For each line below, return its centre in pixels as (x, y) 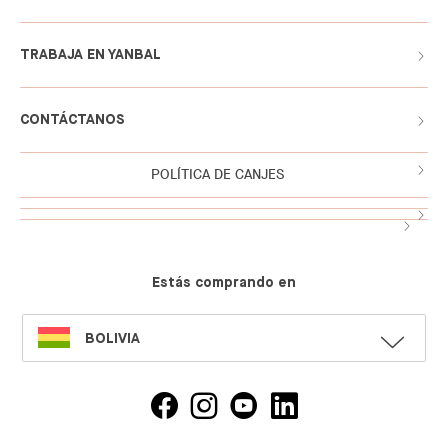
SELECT (43, 324)
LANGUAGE (52, 348)
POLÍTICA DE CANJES (217, 174)
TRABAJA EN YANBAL (90, 54)
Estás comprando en (224, 282)
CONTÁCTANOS (72, 119)
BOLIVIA (112, 338)
